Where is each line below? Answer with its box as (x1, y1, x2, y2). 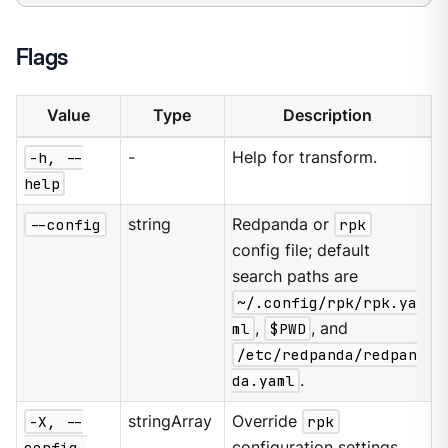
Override (232, 412, 303, 432)
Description (283, 106, 373, 126)
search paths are (232, 267, 359, 287)
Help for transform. (232, 148, 378, 168)
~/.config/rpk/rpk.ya (237, 293, 418, 313)
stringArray (128, 412, 213, 432)
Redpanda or (232, 215, 335, 235)
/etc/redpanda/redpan (237, 345, 418, 365)
